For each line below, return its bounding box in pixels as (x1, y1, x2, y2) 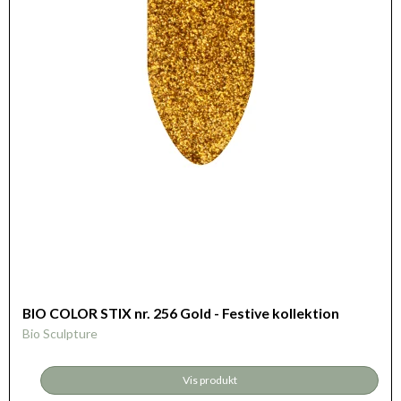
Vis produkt (182, 373, 237, 388)
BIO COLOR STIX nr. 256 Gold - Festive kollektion (22, 304, 339, 322)
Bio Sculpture (22, 326, 98, 341)
